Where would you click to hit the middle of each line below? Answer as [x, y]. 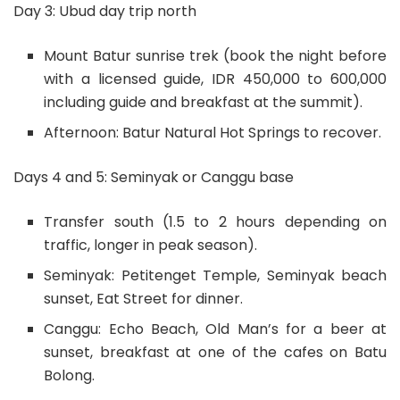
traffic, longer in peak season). [151, 245]
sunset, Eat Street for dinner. [144, 298]
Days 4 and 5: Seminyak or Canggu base [154, 177]
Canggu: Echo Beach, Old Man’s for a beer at [215, 329]
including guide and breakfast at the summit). [204, 102]
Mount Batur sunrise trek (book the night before [215, 55]
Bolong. [70, 375]
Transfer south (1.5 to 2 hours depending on [215, 221]
